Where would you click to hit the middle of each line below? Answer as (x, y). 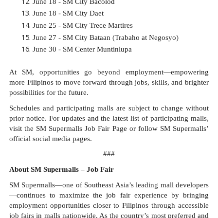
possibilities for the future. (49, 93)
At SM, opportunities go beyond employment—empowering (109, 72)
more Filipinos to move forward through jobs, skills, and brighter (109, 82)
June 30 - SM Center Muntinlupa (82, 49)
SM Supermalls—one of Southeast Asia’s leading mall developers (109, 185)
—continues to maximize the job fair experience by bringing (109, 195)
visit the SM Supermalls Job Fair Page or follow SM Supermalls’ (109, 128)
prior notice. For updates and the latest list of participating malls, (109, 118)
